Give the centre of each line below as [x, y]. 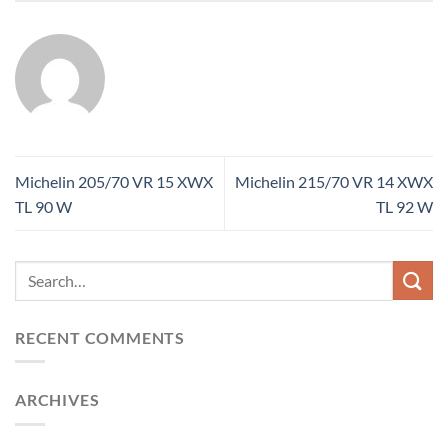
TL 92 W [404, 206]
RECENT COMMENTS [100, 337]
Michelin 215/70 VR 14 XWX [334, 181]
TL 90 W [43, 206]
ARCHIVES [57, 400]
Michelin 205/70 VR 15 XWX [114, 181]
